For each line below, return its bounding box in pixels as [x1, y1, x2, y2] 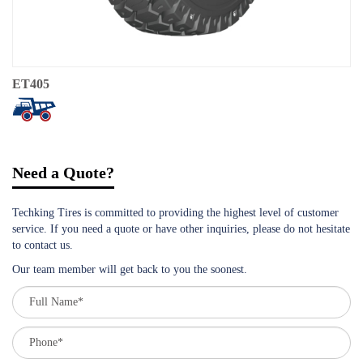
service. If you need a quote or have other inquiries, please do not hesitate [12, 222, 350, 235]
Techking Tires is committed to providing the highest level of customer [12, 206, 339, 219]
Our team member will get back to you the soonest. [12, 263, 247, 275]
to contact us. [12, 238, 73, 251]
